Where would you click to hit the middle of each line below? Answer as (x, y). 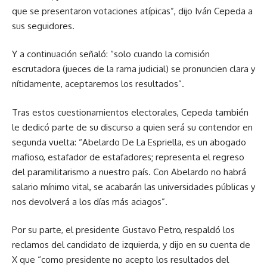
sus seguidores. (43, 26)
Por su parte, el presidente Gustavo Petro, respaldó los (123, 230)
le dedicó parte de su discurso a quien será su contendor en (132, 127)
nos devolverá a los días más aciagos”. (90, 201)
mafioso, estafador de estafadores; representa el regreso (128, 157)
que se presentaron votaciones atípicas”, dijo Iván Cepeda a (132, 11)
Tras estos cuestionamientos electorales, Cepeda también (130, 112)
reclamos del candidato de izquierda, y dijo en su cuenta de (131, 245)
